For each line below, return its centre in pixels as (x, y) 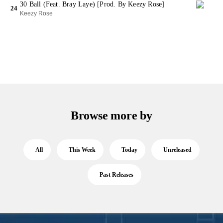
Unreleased (177, 150)
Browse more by (111, 115)
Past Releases (116, 175)
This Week (82, 150)
